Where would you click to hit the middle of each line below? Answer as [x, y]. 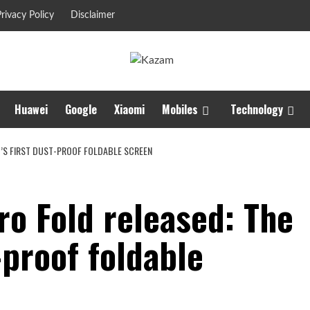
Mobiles [180, 110]
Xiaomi [129, 110]
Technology [257, 110]
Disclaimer [93, 15]
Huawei [31, 110]
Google [81, 110]
